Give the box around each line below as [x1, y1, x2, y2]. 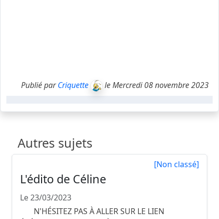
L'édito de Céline [20, 171, 106, 187]
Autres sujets [18, 134, 92, 152]
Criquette [58, 79, 88, 90]
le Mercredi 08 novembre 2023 [103, 79, 209, 90]
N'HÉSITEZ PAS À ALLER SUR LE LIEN [20, 206, 164, 217]
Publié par [21, 79, 58, 90]
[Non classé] [154, 159, 199, 170]
